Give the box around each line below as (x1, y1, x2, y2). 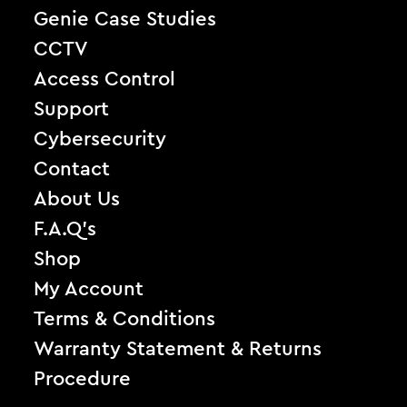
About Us (34, 189, 121, 210)
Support (34, 99, 110, 120)
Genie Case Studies (34, 9, 217, 30)
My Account (34, 279, 144, 300)
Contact (34, 159, 111, 180)
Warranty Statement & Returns (34, 339, 323, 360)
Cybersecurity (34, 129, 167, 150)
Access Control (34, 69, 176, 90)
